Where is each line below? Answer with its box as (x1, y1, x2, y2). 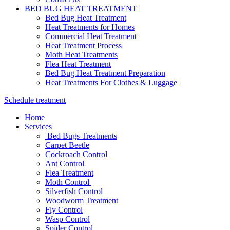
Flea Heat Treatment (45, 60, 111, 68)
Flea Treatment (45, 168, 93, 177)
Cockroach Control (45, 150, 107, 159)
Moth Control (45, 178, 91, 186)
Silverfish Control (45, 187, 103, 196)
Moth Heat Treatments (45, 50, 118, 59)
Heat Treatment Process (45, 41, 122, 50)
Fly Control (45, 205, 83, 214)
